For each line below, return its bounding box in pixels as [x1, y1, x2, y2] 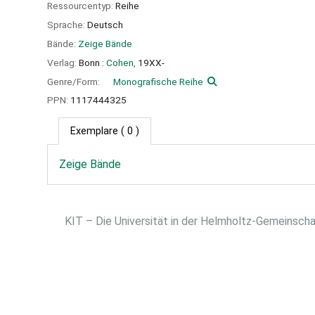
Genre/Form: [47, 75, 102, 87]
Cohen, [106, 56, 136, 68]
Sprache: [47, 19, 87, 31]
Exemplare [70, 125, 118, 138]
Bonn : [79, 56, 104, 68]
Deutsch [87, 19, 123, 31]
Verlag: [47, 56, 79, 68]
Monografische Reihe [113, 75, 203, 87]
